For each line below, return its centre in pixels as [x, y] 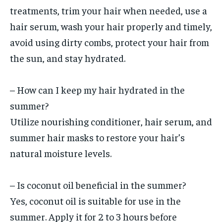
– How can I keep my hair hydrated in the [97, 90]
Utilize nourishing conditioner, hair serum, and [111, 121]
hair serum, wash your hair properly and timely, [111, 26]
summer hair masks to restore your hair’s [97, 137]
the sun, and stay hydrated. [68, 58]
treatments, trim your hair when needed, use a [109, 10]
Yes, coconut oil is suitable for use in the [95, 201]
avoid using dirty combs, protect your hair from [110, 42]
